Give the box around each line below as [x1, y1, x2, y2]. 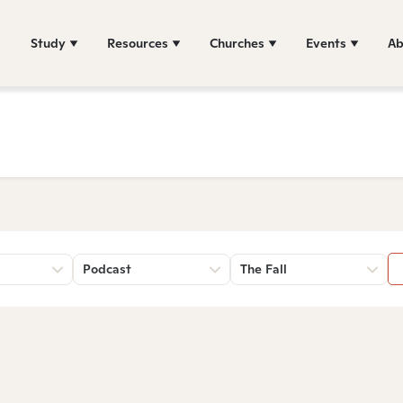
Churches [210, 34, 264, 51]
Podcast [83, 261, 131, 277]
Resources [107, 34, 168, 51]
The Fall [240, 261, 287, 277]
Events [306, 34, 346, 51]
